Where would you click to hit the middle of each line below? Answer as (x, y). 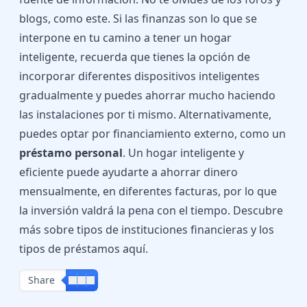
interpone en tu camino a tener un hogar (125, 38)
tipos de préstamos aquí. (84, 249)
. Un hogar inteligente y (183, 153)
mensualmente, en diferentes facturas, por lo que (148, 191)
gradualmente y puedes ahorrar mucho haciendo (147, 95)
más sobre (48, 230)
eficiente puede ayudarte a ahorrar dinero (128, 172)
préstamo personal (71, 153)
